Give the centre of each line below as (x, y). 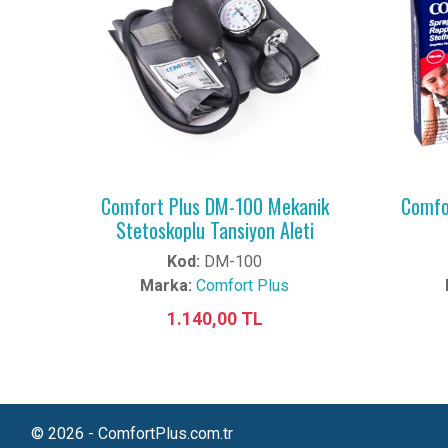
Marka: (166, 285)
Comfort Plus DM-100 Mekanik (214, 206)
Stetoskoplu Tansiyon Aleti (214, 230)
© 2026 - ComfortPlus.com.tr (132, 433)
